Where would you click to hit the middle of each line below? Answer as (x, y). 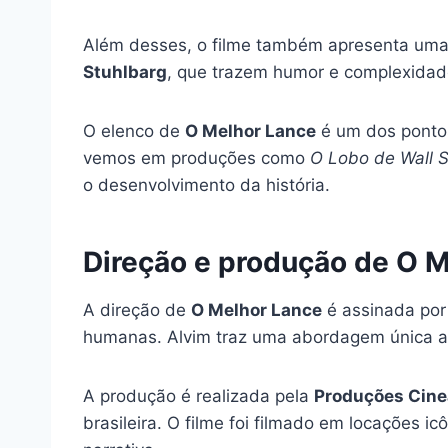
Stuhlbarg (125, 71)
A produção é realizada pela (198, 395)
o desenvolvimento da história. (206, 184)
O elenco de (134, 130)
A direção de (137, 309)
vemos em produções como (196, 157)
